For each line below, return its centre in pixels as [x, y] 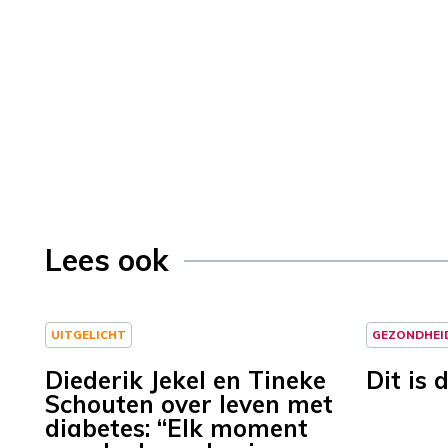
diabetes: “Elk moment [176, 428]
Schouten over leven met [189, 404]
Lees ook [107, 260]
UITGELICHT [88, 335]
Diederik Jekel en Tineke [185, 380]
